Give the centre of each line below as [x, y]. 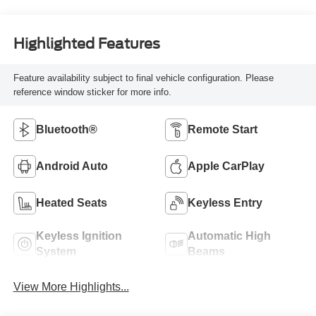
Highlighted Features [86, 43]
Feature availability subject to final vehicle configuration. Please [143, 78]
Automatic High [229, 236]
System [56, 252]
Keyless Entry [225, 203]
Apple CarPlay [226, 166]
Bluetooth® [66, 130]
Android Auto [72, 166]
